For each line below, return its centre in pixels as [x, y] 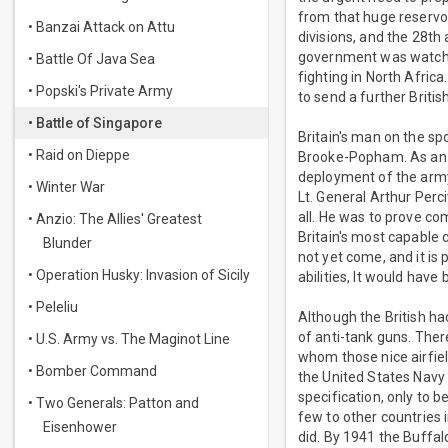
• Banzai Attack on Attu [101, 27]
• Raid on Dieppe [79, 155]
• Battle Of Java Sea [91, 59]
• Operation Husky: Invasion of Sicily [139, 275]
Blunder [67, 243]
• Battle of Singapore [95, 123]
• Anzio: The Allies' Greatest [115, 219]
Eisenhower [80, 427]
